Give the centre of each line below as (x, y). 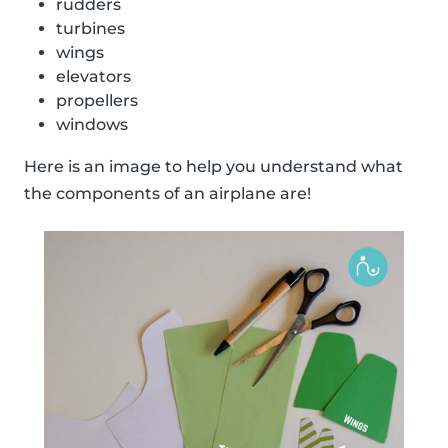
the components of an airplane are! (167, 194)
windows (92, 125)
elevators (93, 77)
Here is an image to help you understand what (213, 167)
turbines (90, 29)
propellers (97, 101)
